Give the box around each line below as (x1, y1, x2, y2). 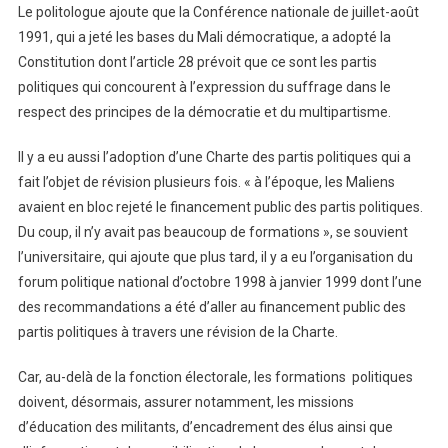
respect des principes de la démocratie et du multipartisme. (17, 103, 391, 120)
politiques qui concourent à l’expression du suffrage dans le (17, 78, 391, 95)
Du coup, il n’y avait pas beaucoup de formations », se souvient (17, 223, 408, 240)
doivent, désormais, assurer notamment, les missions (17, 393, 354, 410)
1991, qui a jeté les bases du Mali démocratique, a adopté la (17, 28, 391, 45)
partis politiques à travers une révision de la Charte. (17, 323, 338, 340)
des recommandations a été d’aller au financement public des (17, 298, 406, 315)
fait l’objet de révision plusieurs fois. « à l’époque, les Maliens (17, 173, 395, 190)
